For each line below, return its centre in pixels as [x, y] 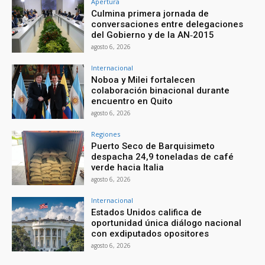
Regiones [106, 134]
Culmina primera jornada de [150, 14]
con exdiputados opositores [150, 233]
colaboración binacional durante [161, 91]
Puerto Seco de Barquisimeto [153, 146]
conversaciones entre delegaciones [167, 25]
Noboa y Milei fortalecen [143, 80]
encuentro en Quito [132, 101]
